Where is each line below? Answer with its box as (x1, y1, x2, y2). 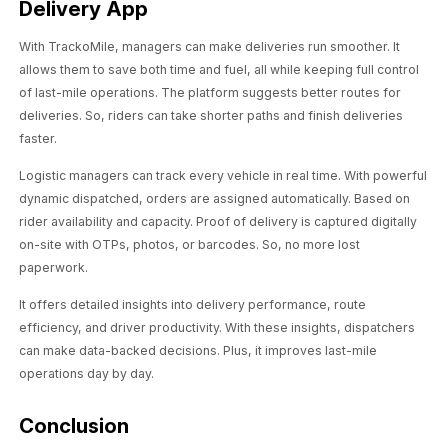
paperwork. (19, 260, 89, 276)
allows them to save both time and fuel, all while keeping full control (19, 62, 420, 78)
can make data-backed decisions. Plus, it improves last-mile (19, 342, 378, 358)
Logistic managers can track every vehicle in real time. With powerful (19, 168, 428, 184)
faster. (19, 131, 58, 147)
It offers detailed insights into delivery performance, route (19, 296, 367, 312)
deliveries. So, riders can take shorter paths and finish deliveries (19, 108, 404, 124)
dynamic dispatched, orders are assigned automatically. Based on (19, 191, 411, 207)
